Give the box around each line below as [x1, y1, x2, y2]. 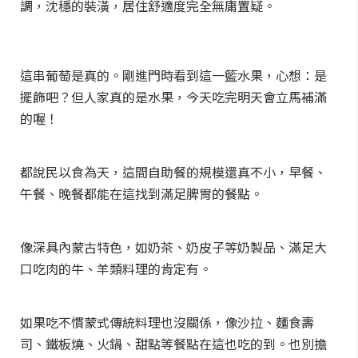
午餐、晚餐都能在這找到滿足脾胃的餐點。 [20, 184, 263, 203]
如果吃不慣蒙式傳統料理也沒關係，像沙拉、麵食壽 [20, 312, 314, 332]
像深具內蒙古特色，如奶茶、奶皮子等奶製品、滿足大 [20, 237, 327, 257]
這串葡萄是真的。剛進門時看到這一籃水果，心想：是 [20, 66, 327, 85]
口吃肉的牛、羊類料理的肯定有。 [20, 259, 212, 278]
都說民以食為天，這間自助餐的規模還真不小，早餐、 [20, 162, 327, 181]
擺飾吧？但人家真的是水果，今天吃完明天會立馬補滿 [20, 87, 327, 106]
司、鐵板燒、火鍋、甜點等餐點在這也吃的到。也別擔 [20, 334, 327, 353]
